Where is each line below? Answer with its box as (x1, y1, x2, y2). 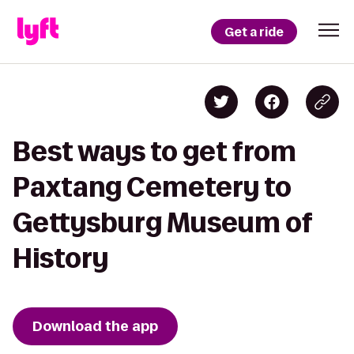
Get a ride (224, 23, 284, 40)
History (13, 243, 108, 273)
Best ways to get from (13, 137, 296, 166)
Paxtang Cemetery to (13, 172, 292, 201)
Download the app (32, 317, 158, 336)
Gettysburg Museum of (13, 208, 312, 237)
